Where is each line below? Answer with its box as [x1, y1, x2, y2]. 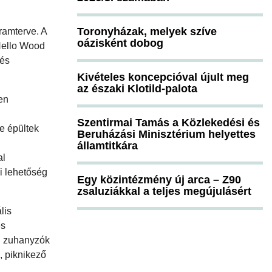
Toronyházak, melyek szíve [77, 25, 217, 38]
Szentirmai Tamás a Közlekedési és [77, 116, 260, 129]
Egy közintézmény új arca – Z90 [77, 173, 241, 186]
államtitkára [77, 139, 138, 152]
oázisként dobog [77, 36, 163, 49]
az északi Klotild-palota [77, 82, 197, 95]
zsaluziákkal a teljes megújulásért [77, 185, 251, 197]
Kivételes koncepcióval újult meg [77, 70, 249, 83]
